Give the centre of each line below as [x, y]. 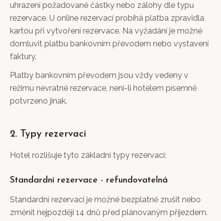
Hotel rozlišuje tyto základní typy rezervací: [88, 155]
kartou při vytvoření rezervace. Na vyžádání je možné [106, 31]
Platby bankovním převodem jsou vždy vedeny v [99, 75]
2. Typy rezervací [48, 134]
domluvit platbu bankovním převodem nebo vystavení [109, 44]
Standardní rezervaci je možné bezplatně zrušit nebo [105, 200]
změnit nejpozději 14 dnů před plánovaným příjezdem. [109, 212]
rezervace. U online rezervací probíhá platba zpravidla [107, 18]
